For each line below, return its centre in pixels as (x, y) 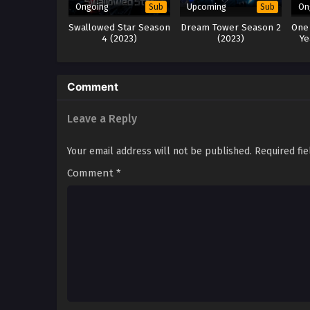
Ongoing (92, 7)
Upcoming (207, 7)
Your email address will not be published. (159, 152)
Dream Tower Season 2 (231, 28)
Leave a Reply (102, 119)
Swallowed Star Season (120, 28)
